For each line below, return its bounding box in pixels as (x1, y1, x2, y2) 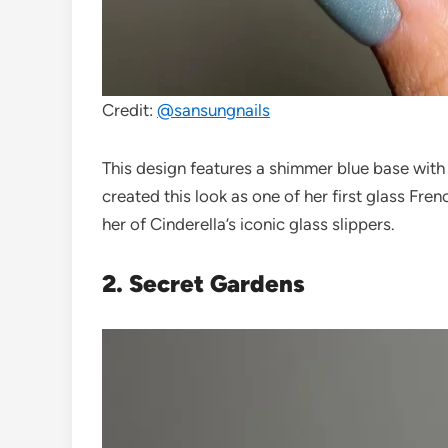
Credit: (102, 100, 157, 121)
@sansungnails (157, 100, 270, 121)
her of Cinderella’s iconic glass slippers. (102, 214, 395, 235)
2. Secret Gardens (102, 269, 305, 299)
